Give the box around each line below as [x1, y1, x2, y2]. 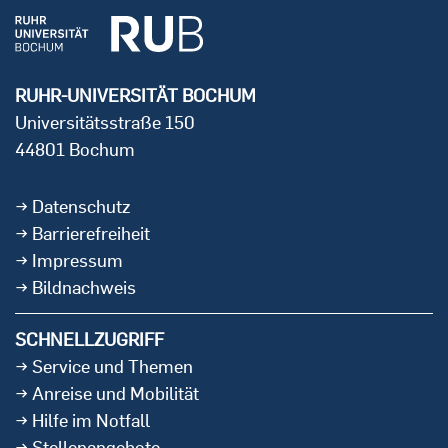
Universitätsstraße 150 [15, 111, 195, 135]
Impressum [32, 249, 123, 273]
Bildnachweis [32, 276, 136, 300]
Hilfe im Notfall [32, 409, 150, 433]
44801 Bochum [15, 138, 135, 162]
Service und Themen [32, 355, 193, 379]
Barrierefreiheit [32, 222, 150, 246]
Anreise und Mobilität [32, 382, 199, 406]
